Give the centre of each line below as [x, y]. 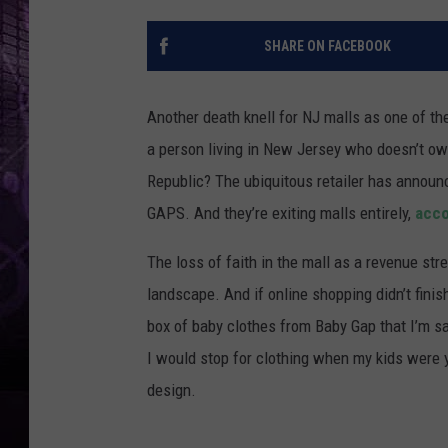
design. [171, 390]
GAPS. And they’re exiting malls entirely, [281, 213]
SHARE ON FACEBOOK [327, 46]
